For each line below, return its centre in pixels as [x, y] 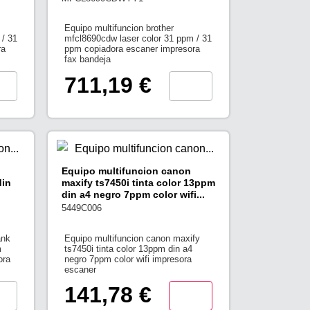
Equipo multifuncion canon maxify [133, 238]
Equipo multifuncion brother [119, 28]
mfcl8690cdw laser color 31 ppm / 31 [138, 39]
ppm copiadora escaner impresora [133, 49]
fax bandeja [88, 60]
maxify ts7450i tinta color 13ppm [138, 182]
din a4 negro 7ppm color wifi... [133, 194]
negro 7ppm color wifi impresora [128, 259]
